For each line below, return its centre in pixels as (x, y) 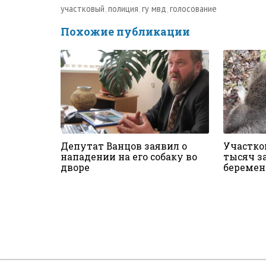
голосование (193, 9)
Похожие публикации (125, 32)
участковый (83, 9)
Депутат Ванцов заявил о (124, 146)
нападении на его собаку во (129, 156)
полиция (123, 9)
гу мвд (154, 9)
